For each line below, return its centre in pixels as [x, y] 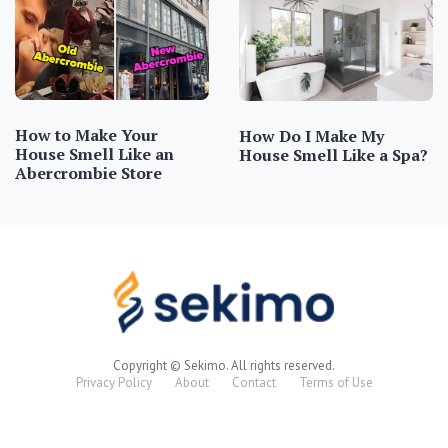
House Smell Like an [94, 154]
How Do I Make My [311, 136]
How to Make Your [86, 135]
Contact [253, 382]
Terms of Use [335, 382]
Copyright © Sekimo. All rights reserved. [224, 365]
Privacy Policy [113, 382]
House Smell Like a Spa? [333, 155]
